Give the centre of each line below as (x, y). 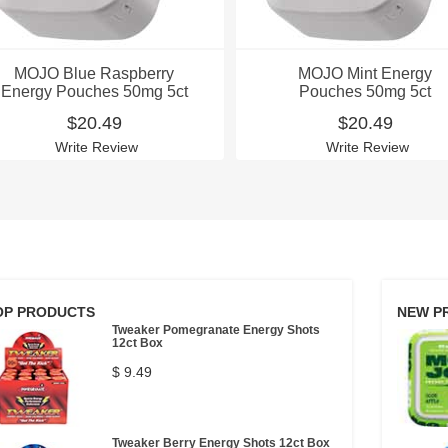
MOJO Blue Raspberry (94, 73)
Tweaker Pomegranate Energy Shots (215, 330)
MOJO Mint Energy (365, 73)
